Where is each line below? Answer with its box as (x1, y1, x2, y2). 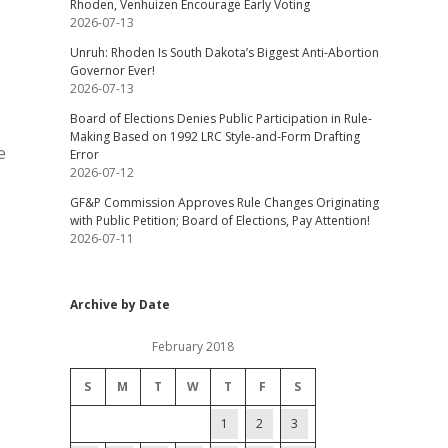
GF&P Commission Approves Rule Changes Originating (69, 194, 379, 211)
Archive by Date (69, 296, 170, 313)
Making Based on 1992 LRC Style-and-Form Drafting (69, 128, 360, 145)
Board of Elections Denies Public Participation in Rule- (69, 110, 372, 127)
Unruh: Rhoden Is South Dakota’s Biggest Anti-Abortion (69, 44, 379, 61)
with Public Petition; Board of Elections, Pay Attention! (69, 212, 370, 229)
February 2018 (151, 338, 234, 355)
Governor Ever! (69, 62, 155, 79)
